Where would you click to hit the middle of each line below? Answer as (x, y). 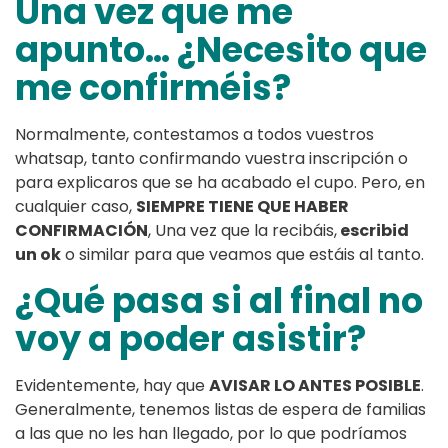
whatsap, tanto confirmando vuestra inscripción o (211, 159)
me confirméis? (153, 88)
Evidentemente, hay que (112, 386)
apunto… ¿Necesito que (221, 50)
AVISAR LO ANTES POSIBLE (315, 386)
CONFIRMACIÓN (81, 231)
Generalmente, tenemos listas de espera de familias (220, 410)
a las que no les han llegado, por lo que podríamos (211, 434)
